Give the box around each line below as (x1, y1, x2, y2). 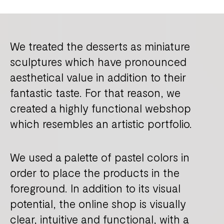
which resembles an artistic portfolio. (10, 117, 192, 130)
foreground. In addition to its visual (10, 181, 180, 194)
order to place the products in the (10, 165, 179, 179)
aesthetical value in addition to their (10, 70, 186, 84)
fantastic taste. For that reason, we (10, 86, 180, 99)
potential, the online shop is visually (10, 196, 186, 210)
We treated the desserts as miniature (10, 39, 190, 53)
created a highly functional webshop (10, 101, 191, 115)
